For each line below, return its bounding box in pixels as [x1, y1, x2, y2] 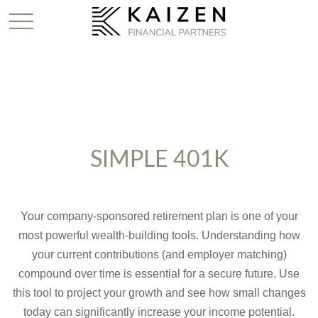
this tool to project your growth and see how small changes [12, 287, 306, 299]
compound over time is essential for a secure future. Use [18, 268, 300, 280]
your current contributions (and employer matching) [31, 248, 287, 261]
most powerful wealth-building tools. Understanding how [18, 229, 300, 241]
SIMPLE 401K [89, 148, 229, 171]
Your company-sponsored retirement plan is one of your [20, 210, 298, 222]
